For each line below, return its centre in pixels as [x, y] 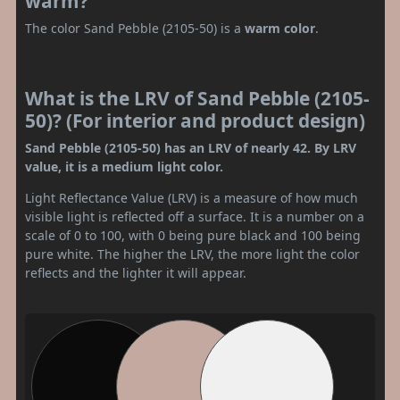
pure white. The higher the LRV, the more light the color [192, 254]
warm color [280, 28]
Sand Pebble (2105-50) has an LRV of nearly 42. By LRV [191, 147]
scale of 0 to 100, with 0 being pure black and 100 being [193, 235]
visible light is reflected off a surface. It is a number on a [195, 216]
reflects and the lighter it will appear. [136, 272]
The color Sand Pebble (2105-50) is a [135, 28]
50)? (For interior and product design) [195, 120]
